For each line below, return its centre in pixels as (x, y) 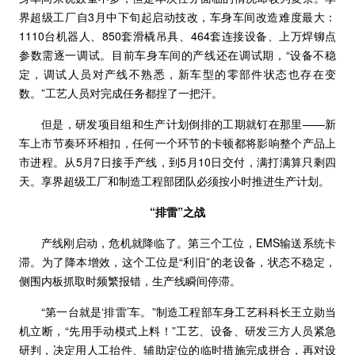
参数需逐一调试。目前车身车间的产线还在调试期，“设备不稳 (177, 55)
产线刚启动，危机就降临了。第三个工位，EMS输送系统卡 (189, 243)
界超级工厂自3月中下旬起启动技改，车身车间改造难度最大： (177, 17)
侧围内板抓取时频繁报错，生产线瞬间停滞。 (130, 281)
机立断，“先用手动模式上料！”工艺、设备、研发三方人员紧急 (177, 331)
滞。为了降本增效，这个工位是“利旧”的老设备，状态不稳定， (177, 262)
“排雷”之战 (177, 212)
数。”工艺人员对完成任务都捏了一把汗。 (120, 93)
